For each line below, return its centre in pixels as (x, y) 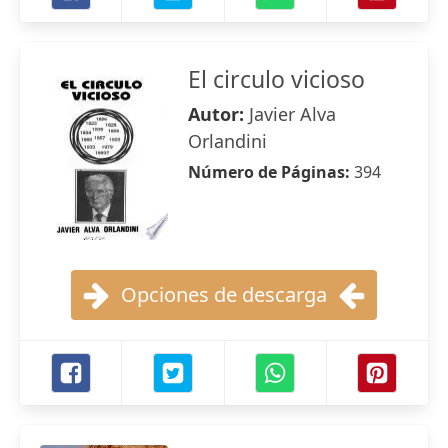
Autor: (218, 114)
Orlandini (227, 141)
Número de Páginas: (271, 172)
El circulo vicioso (276, 79)
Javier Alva (292, 114)
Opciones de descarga (224, 294)
